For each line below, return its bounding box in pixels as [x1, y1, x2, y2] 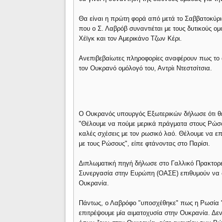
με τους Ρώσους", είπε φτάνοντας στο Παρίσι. [79, 140, 211, 147]
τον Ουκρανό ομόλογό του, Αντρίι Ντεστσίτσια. [79, 64, 213, 72]
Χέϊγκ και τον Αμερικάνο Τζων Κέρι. [79, 35, 182, 42]
